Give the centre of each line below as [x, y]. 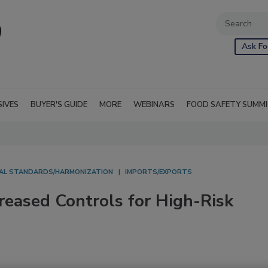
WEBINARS [154, 105]
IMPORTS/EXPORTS [159, 172]
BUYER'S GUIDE [59, 105]
